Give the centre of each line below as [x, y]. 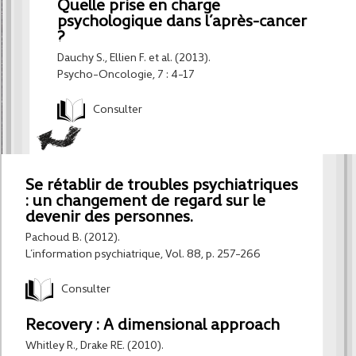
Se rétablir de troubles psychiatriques [162, 186]
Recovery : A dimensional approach [153, 326]
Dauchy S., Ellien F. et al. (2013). [134, 58]
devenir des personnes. [109, 217]
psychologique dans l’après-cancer [182, 22]
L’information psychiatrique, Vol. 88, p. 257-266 [143, 254]
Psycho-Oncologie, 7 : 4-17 [126, 75]
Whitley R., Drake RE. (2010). [95, 346]
